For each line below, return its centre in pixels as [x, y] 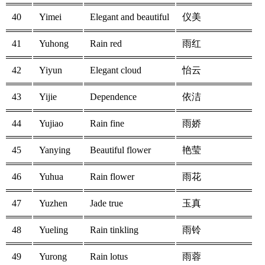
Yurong [53, 257]
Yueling [54, 230]
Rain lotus [109, 257]
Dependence [113, 97]
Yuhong [54, 44]
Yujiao [51, 124]
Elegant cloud [116, 70]
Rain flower [112, 177]
